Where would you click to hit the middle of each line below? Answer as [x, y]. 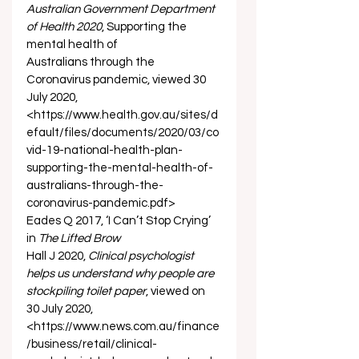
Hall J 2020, [57, 256]
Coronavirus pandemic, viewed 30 [117, 80]
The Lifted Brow [79, 238]
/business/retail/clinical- [92, 344]
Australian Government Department [122, 9]
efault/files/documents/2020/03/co [123, 133]
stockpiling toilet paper [86, 291]
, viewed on [177, 291]
